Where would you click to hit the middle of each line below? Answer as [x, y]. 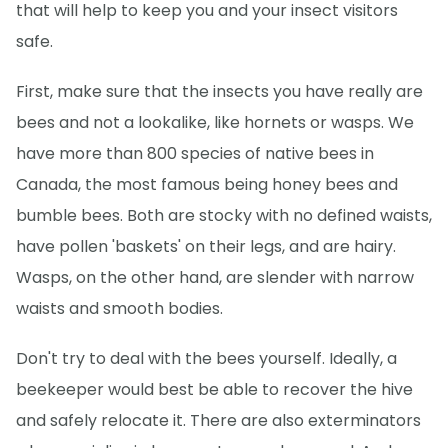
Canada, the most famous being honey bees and [207, 185]
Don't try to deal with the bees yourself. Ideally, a [206, 359]
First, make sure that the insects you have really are [219, 92]
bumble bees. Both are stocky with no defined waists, [224, 216]
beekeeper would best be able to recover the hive [214, 390]
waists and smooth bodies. [119, 309]
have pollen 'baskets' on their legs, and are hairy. [206, 247]
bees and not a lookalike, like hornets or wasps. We [215, 123]
